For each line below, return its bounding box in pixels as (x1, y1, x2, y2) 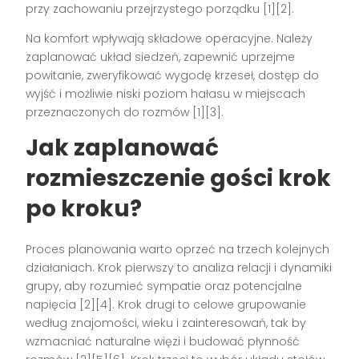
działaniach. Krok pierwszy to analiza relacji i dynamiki (26, 259, 333, 276)
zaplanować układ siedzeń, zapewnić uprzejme (26, 48, 296, 65)
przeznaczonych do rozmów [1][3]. (26, 103, 224, 120)
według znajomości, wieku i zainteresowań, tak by (26, 314, 307, 331)
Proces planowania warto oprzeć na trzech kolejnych (26, 240, 330, 257)
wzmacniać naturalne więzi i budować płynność (26, 333, 301, 349)
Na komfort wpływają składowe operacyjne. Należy (26, 30, 313, 46)
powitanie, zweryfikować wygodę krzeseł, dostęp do (26, 67, 320, 83)
